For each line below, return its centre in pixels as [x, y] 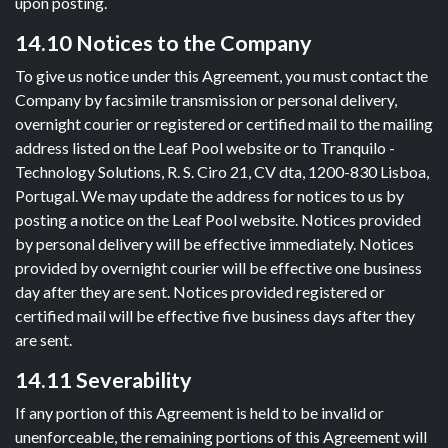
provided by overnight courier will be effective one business [218, 267]
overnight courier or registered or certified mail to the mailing [224, 123]
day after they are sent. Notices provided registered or [200, 291]
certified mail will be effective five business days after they [215, 315]
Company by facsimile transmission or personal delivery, [206, 99]
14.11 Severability [103, 380]
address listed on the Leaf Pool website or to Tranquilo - [205, 147]
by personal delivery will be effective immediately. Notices [214, 243]
